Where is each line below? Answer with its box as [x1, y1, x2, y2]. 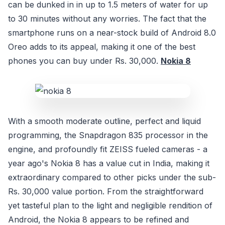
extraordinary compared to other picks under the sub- [8, 172, 216, 183]
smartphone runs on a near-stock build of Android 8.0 [8, 28, 216, 38]
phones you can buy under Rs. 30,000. [8, 56, 161, 66]
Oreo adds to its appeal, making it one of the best [8, 42, 195, 52]
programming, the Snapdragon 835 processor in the [8, 130, 208, 141]
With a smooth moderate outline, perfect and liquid [8, 116, 201, 127]
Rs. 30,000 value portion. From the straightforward [8, 186, 203, 197]
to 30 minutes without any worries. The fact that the [8, 14, 206, 24]
